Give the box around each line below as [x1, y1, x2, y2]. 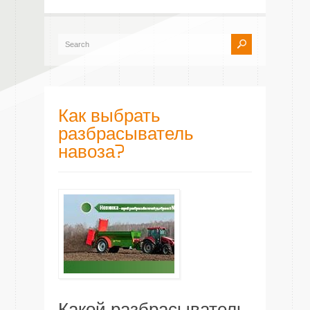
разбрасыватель [58, 125, 194, 143]
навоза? [58, 143, 125, 161]
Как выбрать [58, 107, 161, 125]
